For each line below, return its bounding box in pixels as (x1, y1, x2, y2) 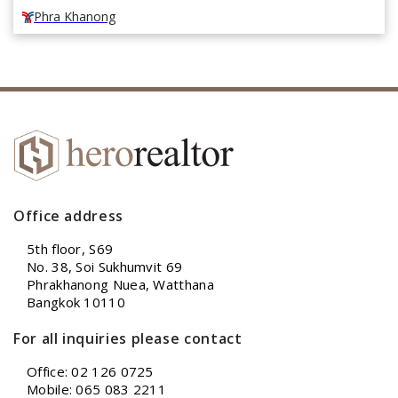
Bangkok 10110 (27, 293, 125, 312)
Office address (13, 206, 123, 227)
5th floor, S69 (27, 240, 114, 259)
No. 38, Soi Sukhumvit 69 (27, 258, 183, 276)
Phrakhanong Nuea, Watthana (27, 275, 214, 294)
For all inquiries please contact (13, 329, 243, 349)
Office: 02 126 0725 (27, 362, 154, 381)
